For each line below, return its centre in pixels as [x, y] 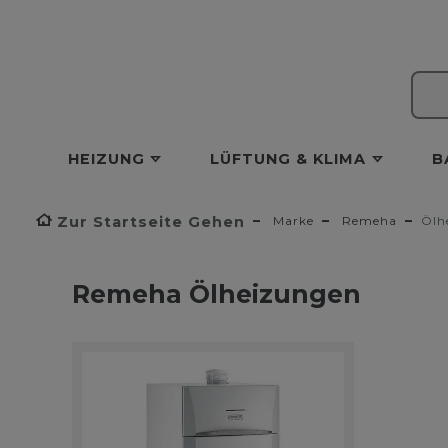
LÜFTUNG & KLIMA [288, 158]
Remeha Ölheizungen [216, 293]
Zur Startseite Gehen [151, 221]
